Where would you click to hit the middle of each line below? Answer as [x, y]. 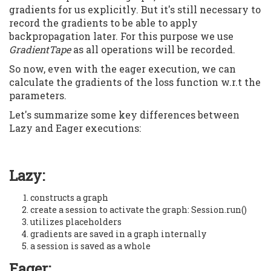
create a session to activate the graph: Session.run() [139, 209]
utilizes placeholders [76, 221]
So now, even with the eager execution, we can [122, 68]
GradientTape [40, 49]
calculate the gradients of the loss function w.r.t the [135, 82]
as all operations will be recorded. [153, 49]
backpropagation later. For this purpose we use [121, 36]
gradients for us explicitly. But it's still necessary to [135, 9]
